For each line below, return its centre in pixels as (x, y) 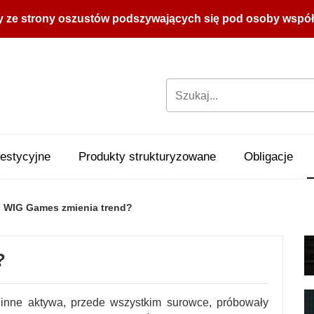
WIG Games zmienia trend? (68, 207)
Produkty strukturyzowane (147, 157)
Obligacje (268, 157)
